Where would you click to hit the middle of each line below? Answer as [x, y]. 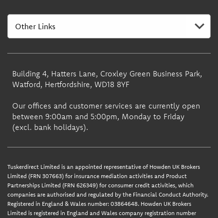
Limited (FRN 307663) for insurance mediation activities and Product [97, 176]
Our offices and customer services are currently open [106, 105]
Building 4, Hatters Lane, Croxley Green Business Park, [107, 73]
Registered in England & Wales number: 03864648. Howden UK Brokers [99, 203]
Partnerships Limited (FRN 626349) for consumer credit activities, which [100, 185]
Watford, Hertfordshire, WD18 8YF [71, 84]
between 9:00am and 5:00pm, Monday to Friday [98, 116]
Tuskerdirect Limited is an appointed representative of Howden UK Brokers [103, 166]
